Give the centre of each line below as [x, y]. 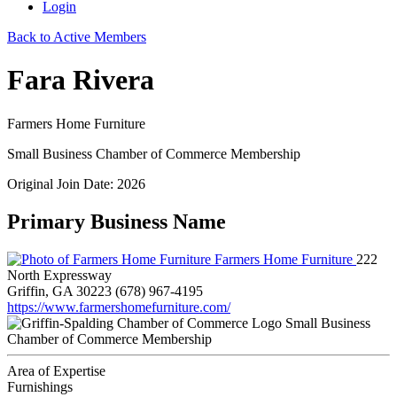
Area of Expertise [56, 370]
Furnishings [40, 386]
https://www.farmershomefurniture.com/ [119, 307]
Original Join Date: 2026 [76, 183]
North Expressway [59, 275]
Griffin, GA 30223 [59, 291]
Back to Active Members [77, 37]
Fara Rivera [81, 80]
